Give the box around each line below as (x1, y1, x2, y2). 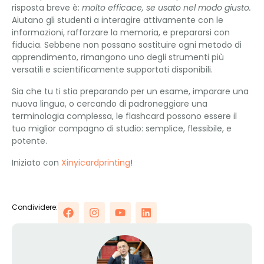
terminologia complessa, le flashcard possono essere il (12, 110, 237, 122)
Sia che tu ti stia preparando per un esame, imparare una (12, 85, 249, 97)
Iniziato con (12, 157, 61, 169)
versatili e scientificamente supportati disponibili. (12, 64, 213, 75)
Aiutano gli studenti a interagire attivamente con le (12, 14, 223, 26)
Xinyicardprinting (61, 157, 130, 169)
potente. (12, 135, 47, 147)
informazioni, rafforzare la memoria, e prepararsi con (12, 27, 230, 38)
